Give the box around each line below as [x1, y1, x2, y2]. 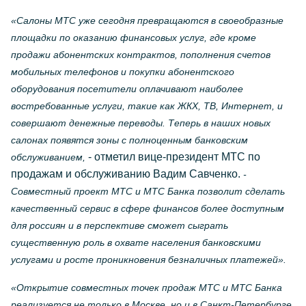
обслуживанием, [11, 152, 85, 163]
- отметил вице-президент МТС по [85, 151, 260, 163]
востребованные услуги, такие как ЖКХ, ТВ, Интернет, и [11, 100, 283, 111]
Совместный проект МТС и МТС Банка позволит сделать [11, 186, 285, 197]
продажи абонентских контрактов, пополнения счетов [11, 49, 270, 60]
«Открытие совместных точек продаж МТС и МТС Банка [11, 282, 282, 293]
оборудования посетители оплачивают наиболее [11, 83, 243, 94]
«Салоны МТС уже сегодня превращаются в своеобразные [11, 15, 283, 26]
